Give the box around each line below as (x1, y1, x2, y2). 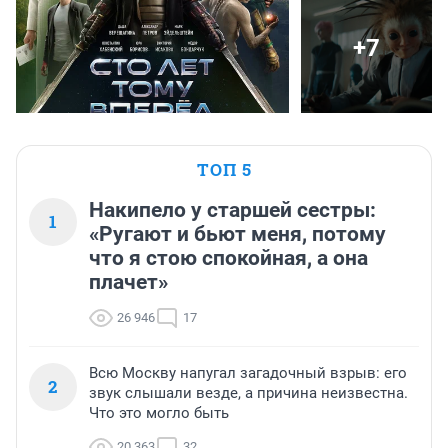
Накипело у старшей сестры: (89, 197, 376, 222)
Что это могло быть (89, 403, 229, 422)
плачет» (89, 269, 168, 294)
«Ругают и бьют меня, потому (89, 221, 386, 246)
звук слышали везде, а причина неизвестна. (89, 383, 408, 402)
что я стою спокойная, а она (89, 245, 368, 270)
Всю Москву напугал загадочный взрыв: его (89, 363, 407, 382)
